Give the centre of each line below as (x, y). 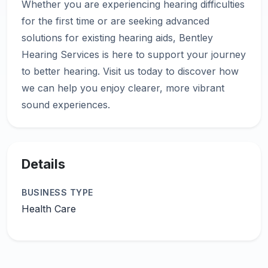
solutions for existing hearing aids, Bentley (117, 38)
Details (43, 164)
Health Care (49, 209)
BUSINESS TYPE (57, 192)
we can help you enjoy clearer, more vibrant (123, 88)
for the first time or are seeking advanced (115, 21)
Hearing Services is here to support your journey (134, 54)
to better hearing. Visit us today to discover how (130, 71)
